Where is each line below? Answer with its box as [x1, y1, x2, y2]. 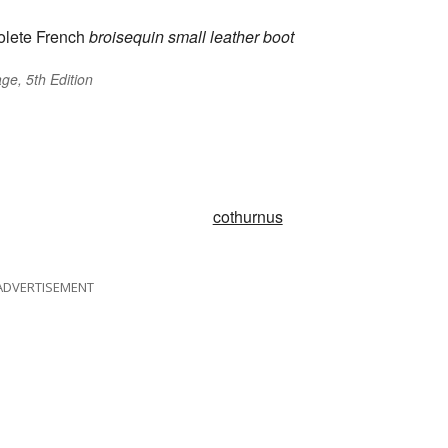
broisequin [89, 25, 164, 49]
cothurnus [212, 205, 283, 229]
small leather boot [168, 25, 294, 49]
